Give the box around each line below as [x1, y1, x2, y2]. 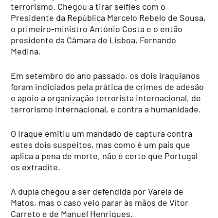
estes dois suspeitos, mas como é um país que [11, 139, 191, 150]
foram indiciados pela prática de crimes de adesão [11, 81, 204, 92]
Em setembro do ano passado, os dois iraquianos [11, 70, 200, 81]
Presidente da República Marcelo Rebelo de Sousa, [11, 12, 206, 23]
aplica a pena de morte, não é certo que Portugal [11, 150, 198, 161]
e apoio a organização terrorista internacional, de [11, 92, 201, 103]
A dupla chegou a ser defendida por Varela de [11, 185, 184, 197]
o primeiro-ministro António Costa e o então [11, 23, 183, 34]
